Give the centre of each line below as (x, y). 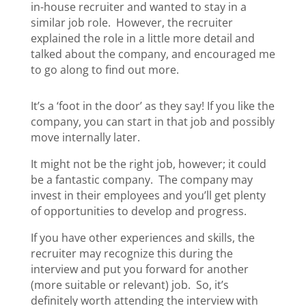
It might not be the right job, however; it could (148, 164)
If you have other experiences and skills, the (142, 237)
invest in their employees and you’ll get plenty (148, 195)
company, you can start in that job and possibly (152, 121)
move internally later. (85, 137)
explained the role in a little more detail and (142, 38)
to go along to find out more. (105, 69)
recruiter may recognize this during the (131, 253)
